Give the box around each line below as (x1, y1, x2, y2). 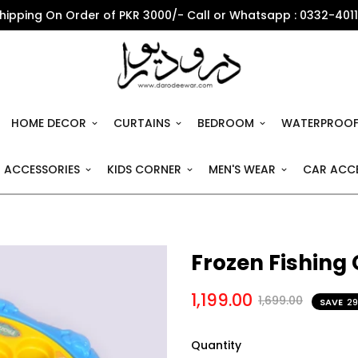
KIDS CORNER (106, 161, 181, 178)
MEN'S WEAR (208, 161, 276, 178)
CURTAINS (113, 115, 170, 132)
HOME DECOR (11, 115, 86, 132)
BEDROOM (197, 115, 254, 132)
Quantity (191, 337, 241, 354)
